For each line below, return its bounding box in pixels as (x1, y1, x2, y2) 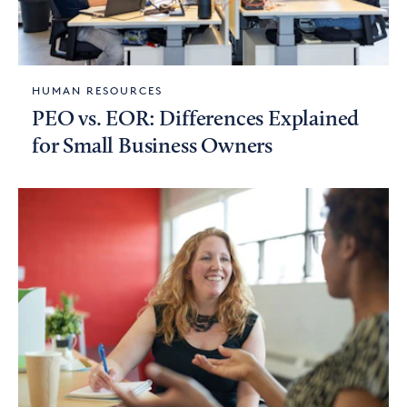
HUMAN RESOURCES (32, 84, 163, 98)
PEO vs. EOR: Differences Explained (32, 109, 360, 132)
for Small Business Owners (32, 136, 273, 159)
